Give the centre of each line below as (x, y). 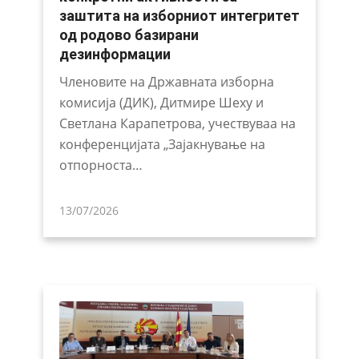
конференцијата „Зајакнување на (162, 144)
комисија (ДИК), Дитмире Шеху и (161, 102)
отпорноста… (101, 165)
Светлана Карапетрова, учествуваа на (177, 123)
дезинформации (115, 54)
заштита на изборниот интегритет (179, 15)
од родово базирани (129, 34)
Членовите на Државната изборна (166, 81)
